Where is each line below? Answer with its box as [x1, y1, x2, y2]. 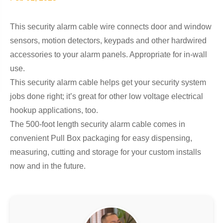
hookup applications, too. [10, 106, 98, 114]
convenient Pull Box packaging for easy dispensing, [10, 134, 192, 142]
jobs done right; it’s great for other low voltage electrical [10, 92, 203, 101]
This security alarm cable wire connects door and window [10, 22, 212, 31]
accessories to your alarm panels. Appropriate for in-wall [10, 50, 207, 59]
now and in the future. [10, 162, 86, 170]
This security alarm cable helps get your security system [10, 78, 206, 87]
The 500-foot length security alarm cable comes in [10, 120, 185, 128]
